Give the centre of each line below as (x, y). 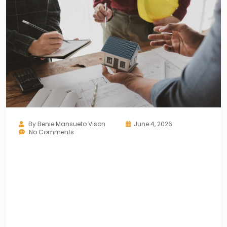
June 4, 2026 (153, 124)
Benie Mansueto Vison (71, 124)
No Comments (51, 132)
